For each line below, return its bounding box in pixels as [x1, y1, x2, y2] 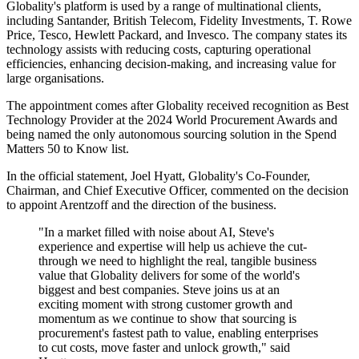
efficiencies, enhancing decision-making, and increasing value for [6, 57, 336, 71]
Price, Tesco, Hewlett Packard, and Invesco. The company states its [6, 28, 347, 42]
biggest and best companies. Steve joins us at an [38, 283, 280, 297]
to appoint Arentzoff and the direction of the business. [6, 198, 276, 212]
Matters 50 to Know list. [6, 142, 129, 156]
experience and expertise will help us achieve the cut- [38, 240, 307, 254]
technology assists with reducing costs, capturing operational [6, 42, 311, 57]
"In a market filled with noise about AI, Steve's [38, 225, 274, 240]
